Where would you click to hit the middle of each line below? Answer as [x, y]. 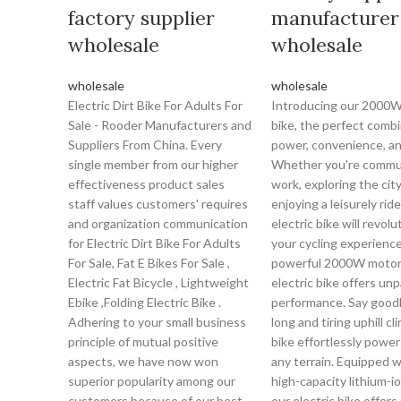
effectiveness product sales [146, 184]
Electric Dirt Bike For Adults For [155, 105]
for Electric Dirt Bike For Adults [154, 243]
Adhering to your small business [157, 322]
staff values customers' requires [158, 204]
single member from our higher [153, 164]
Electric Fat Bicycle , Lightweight [158, 282]
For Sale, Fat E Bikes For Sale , [149, 263]
